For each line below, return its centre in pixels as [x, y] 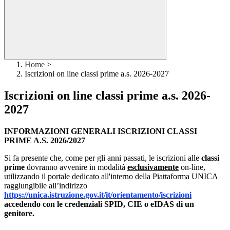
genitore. [20, 214]
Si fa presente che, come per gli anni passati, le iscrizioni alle [103, 158]
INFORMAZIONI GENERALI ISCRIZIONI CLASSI [101, 131]
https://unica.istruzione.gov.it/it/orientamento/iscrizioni [98, 195]
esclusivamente [153, 167]
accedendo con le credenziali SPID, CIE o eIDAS [90, 204]
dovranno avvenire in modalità [76, 167]
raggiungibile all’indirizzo [46, 186]
